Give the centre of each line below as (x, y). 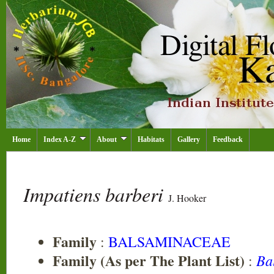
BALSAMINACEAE (169, 242)
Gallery (189, 139)
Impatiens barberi (96, 194)
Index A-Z (60, 139)
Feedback (228, 139)
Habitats (151, 139)
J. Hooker (187, 198)
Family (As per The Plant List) (149, 260)
